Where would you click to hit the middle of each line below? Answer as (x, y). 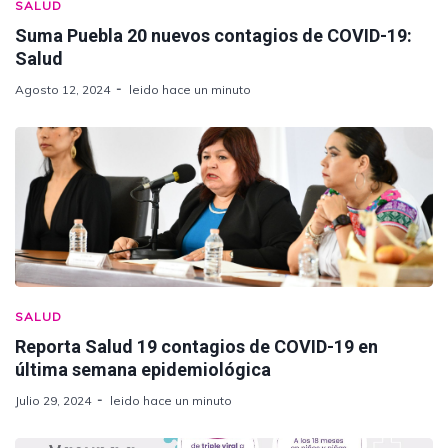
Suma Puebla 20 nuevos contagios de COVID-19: (213, 35)
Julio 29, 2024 (53, 400)
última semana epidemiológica (143, 369)
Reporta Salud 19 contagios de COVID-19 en (196, 346)
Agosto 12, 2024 (62, 89)
